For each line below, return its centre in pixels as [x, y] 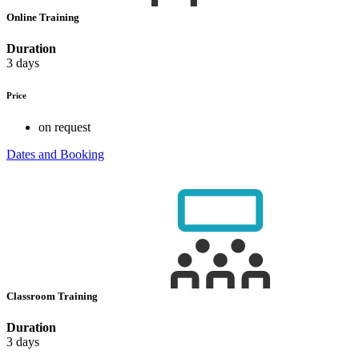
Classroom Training [53, 296]
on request [65, 127]
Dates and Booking [55, 154]
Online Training [44, 17]
